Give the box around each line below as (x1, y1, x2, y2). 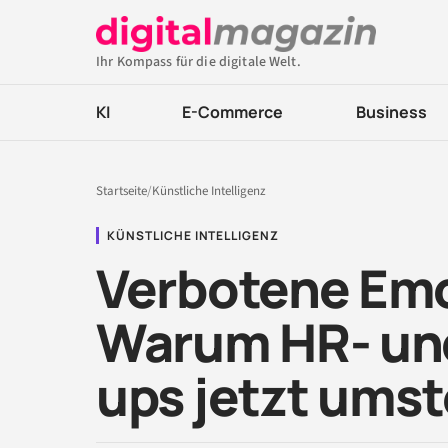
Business (355, 101, 427, 123)
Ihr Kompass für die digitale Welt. (96, 52, 301, 72)
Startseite (96, 182, 147, 200)
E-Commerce (182, 101, 284, 123)
